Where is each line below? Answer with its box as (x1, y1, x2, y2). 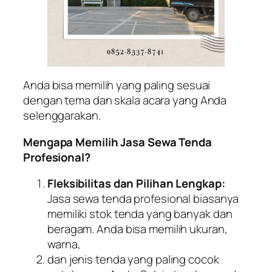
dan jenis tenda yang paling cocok (47, 251, 219, 268)
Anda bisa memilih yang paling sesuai (23, 77, 211, 93)
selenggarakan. (23, 107, 101, 124)
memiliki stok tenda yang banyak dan (47, 206, 233, 222)
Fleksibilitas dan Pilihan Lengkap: (47, 175, 225, 192)
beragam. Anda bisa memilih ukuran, (47, 221, 228, 237)
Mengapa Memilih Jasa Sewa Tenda (23, 134, 212, 150)
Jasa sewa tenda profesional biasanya (47, 191, 239, 207)
